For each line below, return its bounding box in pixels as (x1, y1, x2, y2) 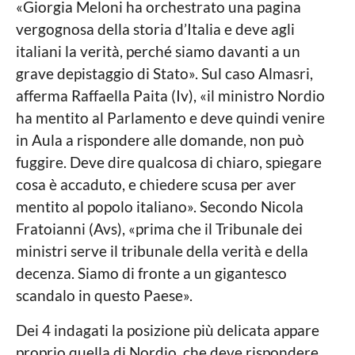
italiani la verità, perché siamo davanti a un (16, 41, 300, 60)
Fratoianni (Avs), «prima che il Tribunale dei (16, 219, 303, 238)
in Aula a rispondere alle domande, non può (16, 130, 304, 149)
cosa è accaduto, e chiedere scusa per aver (16, 174, 296, 193)
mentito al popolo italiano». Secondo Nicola (16, 197, 303, 216)
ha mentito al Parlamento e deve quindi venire (16, 108, 325, 127)
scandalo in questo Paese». (16, 285, 193, 304)
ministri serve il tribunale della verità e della (16, 241, 308, 260)
